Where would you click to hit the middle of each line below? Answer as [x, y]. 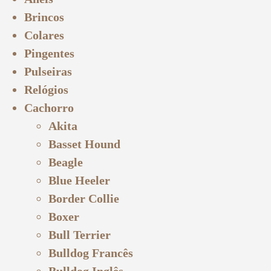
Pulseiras [48, 71]
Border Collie [84, 198]
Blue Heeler [79, 180]
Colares [44, 35]
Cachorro [49, 107]
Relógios [46, 89]
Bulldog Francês [91, 253]
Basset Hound [84, 144]
